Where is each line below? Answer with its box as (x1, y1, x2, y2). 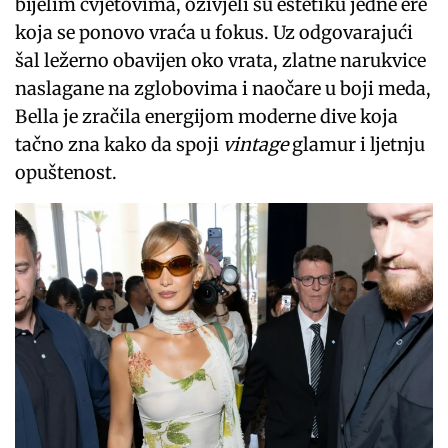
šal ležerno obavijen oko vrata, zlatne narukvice (15, 49, 427, 73)
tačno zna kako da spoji (15, 133, 224, 157)
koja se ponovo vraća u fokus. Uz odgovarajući (15, 21, 414, 45)
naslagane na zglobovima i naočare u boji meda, (15, 77, 432, 101)
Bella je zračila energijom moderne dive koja (15, 105, 399, 129)
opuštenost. (15, 161, 117, 185)
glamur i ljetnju (288, 133, 426, 157)
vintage (223, 133, 289, 157)
